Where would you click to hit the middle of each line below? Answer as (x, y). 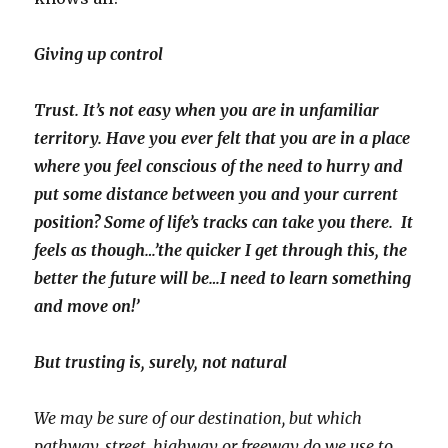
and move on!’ (87, 306)
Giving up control (99, 54)
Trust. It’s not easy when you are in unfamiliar (207, 110)
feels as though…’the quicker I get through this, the (221, 250)
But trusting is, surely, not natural (161, 362)
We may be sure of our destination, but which (198, 418)
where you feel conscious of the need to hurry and (219, 166)
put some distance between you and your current (216, 194)
